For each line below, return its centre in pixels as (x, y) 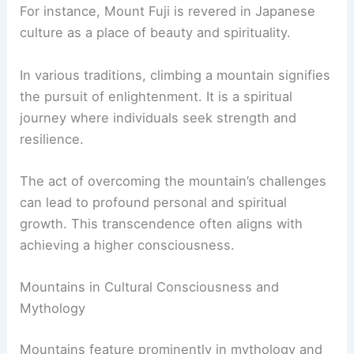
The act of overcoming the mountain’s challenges (173, 181)
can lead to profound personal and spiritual (154, 202)
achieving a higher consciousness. (128, 245)
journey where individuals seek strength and (158, 117)
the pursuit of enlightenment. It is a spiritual (156, 96)
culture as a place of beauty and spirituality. (156, 33)
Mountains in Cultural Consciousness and (150, 287)
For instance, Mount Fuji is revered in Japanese (168, 11)
